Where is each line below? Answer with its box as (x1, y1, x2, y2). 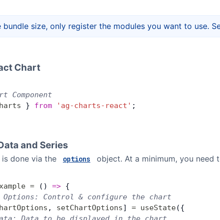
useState (136, 203, 176, 212)
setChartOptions (56, 203, 123, 212)
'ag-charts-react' (52, 101, 132, 110)
